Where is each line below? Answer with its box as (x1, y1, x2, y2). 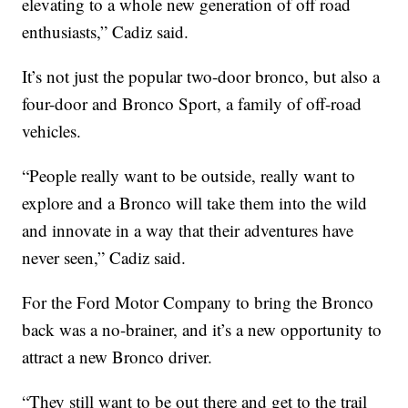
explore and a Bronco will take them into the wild (22, 191, 368, 215)
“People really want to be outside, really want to (22, 164, 356, 188)
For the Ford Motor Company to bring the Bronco (22, 291, 374, 314)
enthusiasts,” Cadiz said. (22, 20, 189, 44)
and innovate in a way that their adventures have (22, 219, 354, 242)
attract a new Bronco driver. (22, 345, 213, 369)
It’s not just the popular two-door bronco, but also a (22, 65, 381, 88)
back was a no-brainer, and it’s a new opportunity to (22, 318, 382, 342)
